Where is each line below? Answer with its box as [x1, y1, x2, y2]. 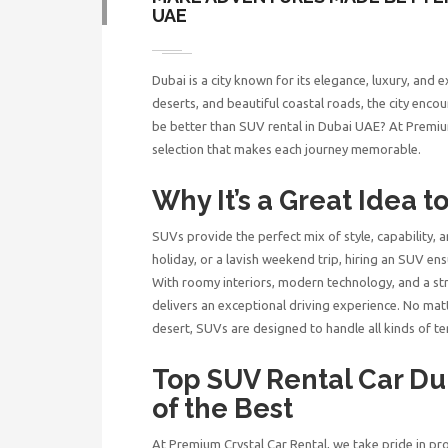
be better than [152, 118, 236, 133]
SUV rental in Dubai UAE [236, 118, 380, 133]
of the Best [152, 392, 293, 424]
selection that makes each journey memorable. [152, 141, 421, 156]
